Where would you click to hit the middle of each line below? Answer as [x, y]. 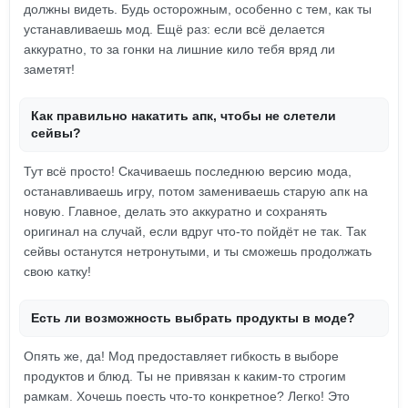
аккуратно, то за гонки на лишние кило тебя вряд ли [179, 49]
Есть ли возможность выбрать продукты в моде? [193, 318]
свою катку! [57, 271]
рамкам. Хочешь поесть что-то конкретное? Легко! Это [187, 396]
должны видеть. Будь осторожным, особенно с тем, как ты [198, 9]
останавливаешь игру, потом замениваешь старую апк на [196, 191]
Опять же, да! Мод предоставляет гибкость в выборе [181, 356]
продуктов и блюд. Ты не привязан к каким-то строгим [185, 376]
